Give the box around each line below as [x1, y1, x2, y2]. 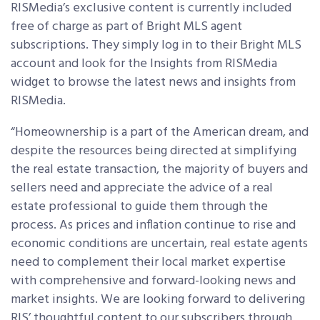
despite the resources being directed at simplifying [11, 141, 296, 162]
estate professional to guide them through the [11, 196, 268, 218]
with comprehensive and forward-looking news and [11, 271, 296, 292]
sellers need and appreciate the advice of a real [11, 178, 273, 199]
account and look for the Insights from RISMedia [11, 54, 277, 75]
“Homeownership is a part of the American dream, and [11, 122, 309, 144]
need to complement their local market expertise [11, 252, 286, 274]
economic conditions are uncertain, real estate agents [11, 234, 308, 255]
